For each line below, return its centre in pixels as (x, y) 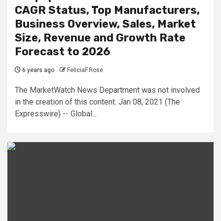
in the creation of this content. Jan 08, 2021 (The (97, 102)
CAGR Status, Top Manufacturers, (107, 10)
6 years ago (37, 70)
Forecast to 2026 (62, 51)
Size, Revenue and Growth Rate (100, 37)
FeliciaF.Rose (85, 70)
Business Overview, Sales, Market (105, 24)
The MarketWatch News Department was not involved (107, 90)
